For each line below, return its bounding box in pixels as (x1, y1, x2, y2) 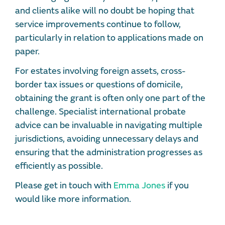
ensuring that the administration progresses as (15, 146, 202, 158)
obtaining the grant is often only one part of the (15, 92, 205, 104)
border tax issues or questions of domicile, (15, 78, 183, 90)
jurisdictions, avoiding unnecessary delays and (15, 133, 198, 145)
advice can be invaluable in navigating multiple (15, 119, 202, 131)
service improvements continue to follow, (15, 18, 181, 30)
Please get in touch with (15, 179, 114, 191)
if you (165, 179, 189, 191)
